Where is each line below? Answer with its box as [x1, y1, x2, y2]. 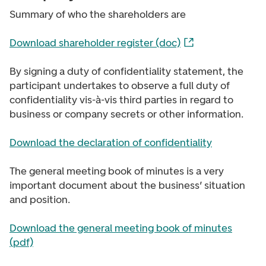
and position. [9, 193, 70, 206]
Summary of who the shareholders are [9, 8, 186, 21]
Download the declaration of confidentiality [9, 136, 212, 149]
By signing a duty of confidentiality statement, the [9, 65, 243, 78]
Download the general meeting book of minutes [9, 221, 232, 235]
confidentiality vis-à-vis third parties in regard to [9, 93, 233, 106]
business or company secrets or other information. [9, 107, 243, 121]
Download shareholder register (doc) [9, 36, 180, 49]
